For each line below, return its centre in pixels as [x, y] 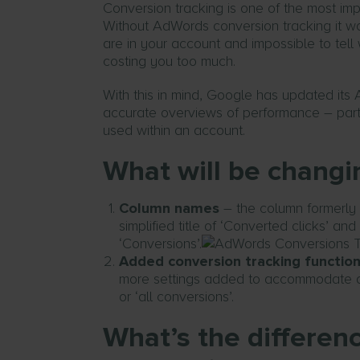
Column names [169, 208]
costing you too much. [169, 61]
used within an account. [174, 130]
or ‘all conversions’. [176, 297]
